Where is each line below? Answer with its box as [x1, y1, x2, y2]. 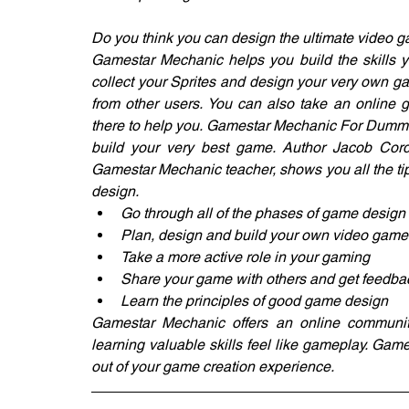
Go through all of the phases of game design [121, 204, 405, 222]
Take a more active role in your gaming [121, 248, 370, 266]
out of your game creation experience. [91, 358, 334, 375]
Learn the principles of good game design [121, 292, 388, 309]
